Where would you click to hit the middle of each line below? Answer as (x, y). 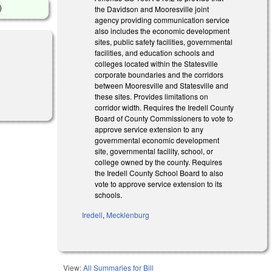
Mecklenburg (128, 214)
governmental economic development (157, 140)
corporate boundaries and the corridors (159, 74)
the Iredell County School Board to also (159, 172)
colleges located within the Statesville (157, 63)
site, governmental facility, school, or (154, 151)
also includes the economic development (162, 30)
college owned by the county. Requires (159, 161)
